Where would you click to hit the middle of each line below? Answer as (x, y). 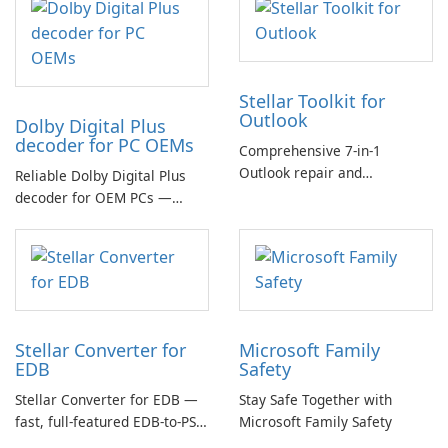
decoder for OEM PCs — (93, 197)
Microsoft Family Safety (315, 421)
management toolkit (305, 194)
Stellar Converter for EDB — (106, 399)
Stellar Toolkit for (312, 101)
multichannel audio (77, 241)
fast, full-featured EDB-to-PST (109, 421)
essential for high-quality (96, 219)
